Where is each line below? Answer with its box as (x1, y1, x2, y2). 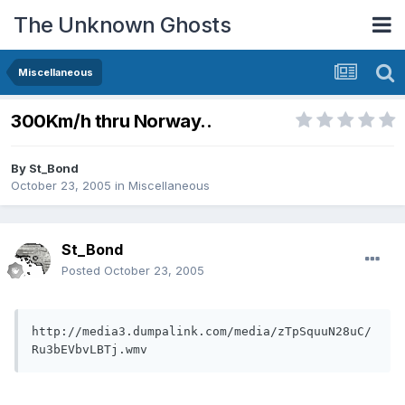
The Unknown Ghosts (14, 11, 231, 38)
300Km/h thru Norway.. (11, 110, 212, 133)
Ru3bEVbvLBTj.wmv (32, 343, 147, 357)
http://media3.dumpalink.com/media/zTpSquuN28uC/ (32, 325, 372, 339)
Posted (61, 263, 104, 278)
